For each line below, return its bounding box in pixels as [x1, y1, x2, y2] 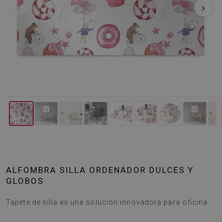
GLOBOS [6, 176, 44, 186]
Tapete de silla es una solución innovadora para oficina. [6, 198, 210, 206]
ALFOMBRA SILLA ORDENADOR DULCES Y [6, 165, 194, 175]
